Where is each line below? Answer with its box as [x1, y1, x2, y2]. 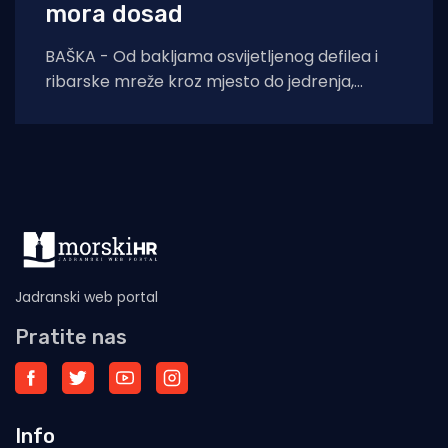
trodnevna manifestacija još [45, 120, 263, 144]
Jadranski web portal [15, 286, 158, 307]
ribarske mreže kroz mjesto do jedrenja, [45, 70, 354, 94]
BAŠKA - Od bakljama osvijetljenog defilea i [45, 45, 378, 69]
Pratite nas [15, 324, 127, 349]
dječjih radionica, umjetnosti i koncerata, [45, 95, 358, 119]
